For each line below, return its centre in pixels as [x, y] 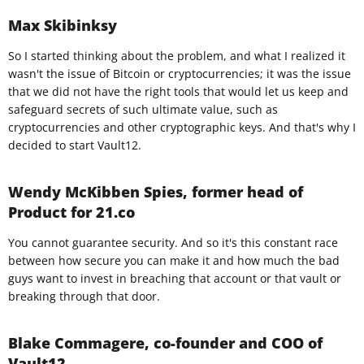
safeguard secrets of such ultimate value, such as [143, 110]
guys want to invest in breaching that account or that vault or [175, 279]
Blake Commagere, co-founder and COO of [165, 343]
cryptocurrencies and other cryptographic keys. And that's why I [182, 128]
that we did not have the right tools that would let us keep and [178, 92]
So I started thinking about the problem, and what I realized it [177, 56]
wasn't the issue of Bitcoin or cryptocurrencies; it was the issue [180, 74]
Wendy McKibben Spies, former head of [156, 192]
